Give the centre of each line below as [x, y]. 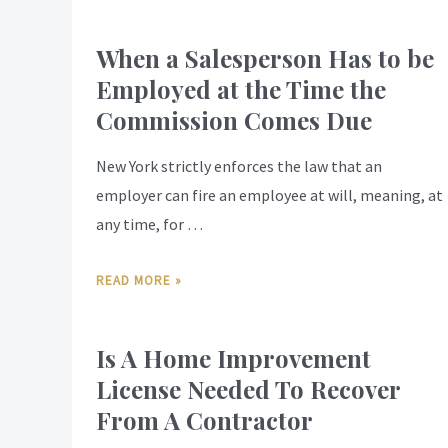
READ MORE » [139, 281]
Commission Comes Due [234, 120]
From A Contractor [204, 420]
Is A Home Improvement [233, 358]
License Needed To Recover [248, 389]
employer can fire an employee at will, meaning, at [269, 195]
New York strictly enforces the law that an [239, 166]
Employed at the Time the [241, 89]
